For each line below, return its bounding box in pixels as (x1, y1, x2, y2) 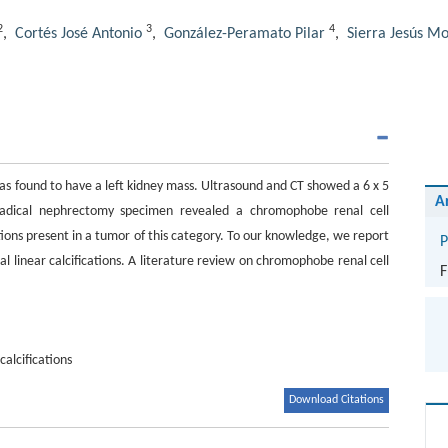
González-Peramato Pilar (164, 26, 325, 42)
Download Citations (289, 394, 385, 406)
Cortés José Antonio (15, 26, 142, 42)
